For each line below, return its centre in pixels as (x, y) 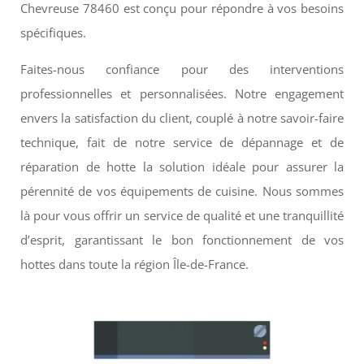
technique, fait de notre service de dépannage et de (182, 143)
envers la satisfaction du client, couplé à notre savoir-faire (182, 118)
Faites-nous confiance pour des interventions (182, 69)
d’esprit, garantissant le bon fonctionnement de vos (182, 240)
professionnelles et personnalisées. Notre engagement (182, 94)
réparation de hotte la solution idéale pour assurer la (182, 167)
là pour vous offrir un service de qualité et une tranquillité (182, 216)
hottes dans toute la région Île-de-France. (134, 264)
